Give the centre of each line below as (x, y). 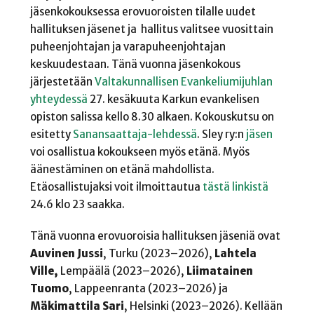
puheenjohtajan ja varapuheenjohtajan (128, 47)
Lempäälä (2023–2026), (123, 271)
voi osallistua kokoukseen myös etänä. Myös (139, 152)
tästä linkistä (235, 187)
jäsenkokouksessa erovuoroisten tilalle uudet (143, 12)
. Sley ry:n (221, 135)
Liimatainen (219, 271)
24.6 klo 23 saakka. (77, 205)
